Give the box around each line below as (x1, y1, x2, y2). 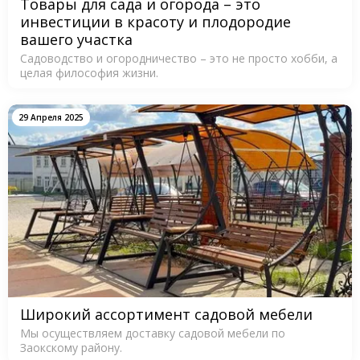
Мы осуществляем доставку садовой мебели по (20, 325, 285, 341)
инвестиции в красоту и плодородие (20, 11, 291, 31)
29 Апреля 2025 (18, 111, 84, 123)
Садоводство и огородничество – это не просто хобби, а (20, 50, 337, 66)
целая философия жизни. (20, 64, 158, 80)
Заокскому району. (20, 339, 122, 355)
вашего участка (20, 29, 133, 49)
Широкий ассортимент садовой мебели (20, 304, 313, 324)
